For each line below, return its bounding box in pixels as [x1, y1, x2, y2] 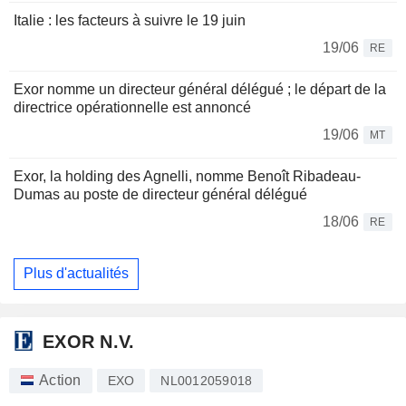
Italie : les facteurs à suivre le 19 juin [14, 12, 246, 28]
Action [39, 372, 82, 388]
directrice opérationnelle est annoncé [14, 99, 251, 115]
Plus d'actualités [24, 266, 129, 282]
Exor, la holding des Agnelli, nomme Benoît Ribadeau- [14, 168, 361, 184]
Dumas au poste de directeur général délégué [14, 186, 307, 202]
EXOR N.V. [43, 332, 135, 353]
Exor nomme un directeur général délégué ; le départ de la [14, 81, 386, 97]
